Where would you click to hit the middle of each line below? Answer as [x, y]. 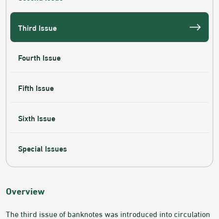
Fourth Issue [39, 57]
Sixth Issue [37, 118]
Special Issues [43, 148]
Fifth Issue [36, 88]
